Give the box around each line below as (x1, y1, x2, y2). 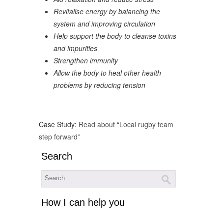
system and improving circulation (54, 18, 155, 28)
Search (41, 150, 72, 162)
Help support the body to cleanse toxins (54, 30, 176, 41)
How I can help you (41, 196, 125, 208)
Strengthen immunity (54, 55, 118, 65)
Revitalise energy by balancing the (54, 6, 160, 16)
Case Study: (39, 119, 79, 129)
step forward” (39, 131, 80, 141)
